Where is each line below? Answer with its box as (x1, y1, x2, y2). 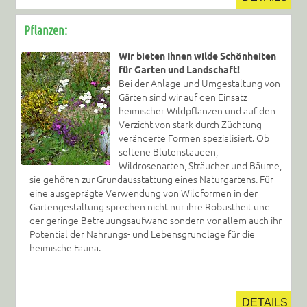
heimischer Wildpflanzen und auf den (118, 105, 275, 116)
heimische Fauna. (29, 242, 101, 254)
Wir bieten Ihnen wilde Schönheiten (118, 49, 276, 62)
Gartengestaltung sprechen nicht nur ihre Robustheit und (29, 201, 271, 212)
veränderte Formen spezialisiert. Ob (118, 132, 269, 144)
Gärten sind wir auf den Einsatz (118, 91, 247, 103)
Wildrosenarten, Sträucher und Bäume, (118, 160, 282, 171)
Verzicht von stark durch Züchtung (118, 119, 262, 130)
